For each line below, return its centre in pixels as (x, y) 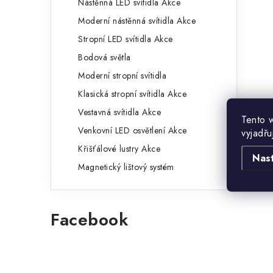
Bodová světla (105, 58)
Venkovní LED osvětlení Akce (133, 131)
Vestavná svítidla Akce (119, 112)
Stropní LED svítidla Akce (126, 39)
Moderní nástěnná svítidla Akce (137, 21)
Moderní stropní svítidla (122, 76)
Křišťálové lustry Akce (119, 149)
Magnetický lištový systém (126, 167)
